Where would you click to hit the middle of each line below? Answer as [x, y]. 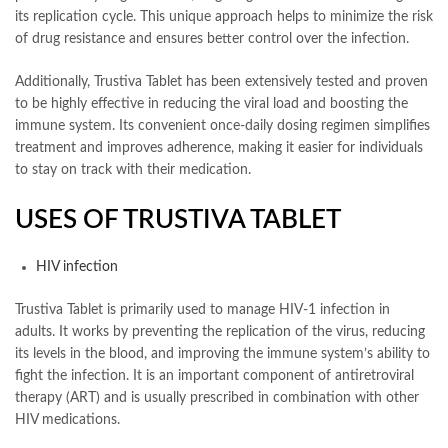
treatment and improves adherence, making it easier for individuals [219, 148]
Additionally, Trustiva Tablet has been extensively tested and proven [221, 82]
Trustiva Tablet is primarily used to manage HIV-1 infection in [202, 310]
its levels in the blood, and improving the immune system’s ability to [222, 354]
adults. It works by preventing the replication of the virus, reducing [220, 332]
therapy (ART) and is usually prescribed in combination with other [217, 398]
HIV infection [77, 267]
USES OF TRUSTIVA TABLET [178, 220]
